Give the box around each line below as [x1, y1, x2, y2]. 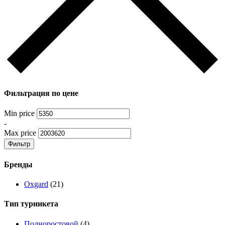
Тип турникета [4, 199, 58, 208]
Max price [4, 129, 36, 138]
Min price [4, 109, 35, 118]
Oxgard [24, 180, 48, 189]
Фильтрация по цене [4, 89, 78, 98]
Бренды [4, 160, 33, 169]
